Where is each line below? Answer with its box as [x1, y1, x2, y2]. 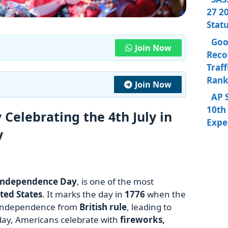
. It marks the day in [42, 188, 125, 201]
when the [145, 188, 186, 201]
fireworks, [120, 214, 165, 226]
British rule [79, 201, 127, 213]
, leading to [127, 201, 172, 213]
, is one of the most [77, 176, 154, 188]
